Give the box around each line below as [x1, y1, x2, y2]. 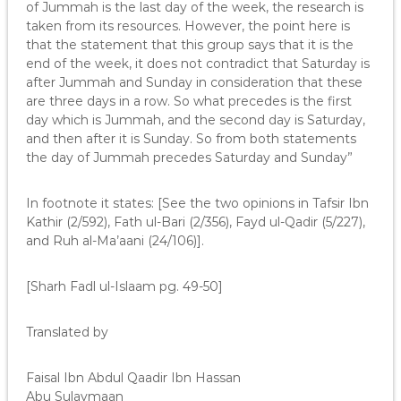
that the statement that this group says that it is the [25, 37, 354, 53]
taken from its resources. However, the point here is [25, 18, 350, 34]
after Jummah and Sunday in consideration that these [25, 74, 363, 90]
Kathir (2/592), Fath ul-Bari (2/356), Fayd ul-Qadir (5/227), [25, 214, 365, 230]
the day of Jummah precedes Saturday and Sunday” [25, 149, 353, 166]
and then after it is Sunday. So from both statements [25, 131, 356, 147]
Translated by [25, 324, 108, 340]
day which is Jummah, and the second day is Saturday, [25, 112, 365, 128]
